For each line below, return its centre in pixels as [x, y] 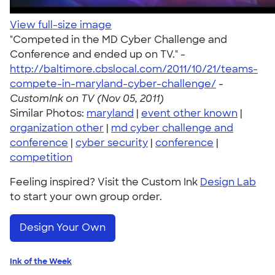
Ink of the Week [41, 261]
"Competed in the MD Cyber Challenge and [118, 40]
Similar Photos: [48, 113]
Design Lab [228, 182]
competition [41, 157]
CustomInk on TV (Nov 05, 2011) [87, 99]
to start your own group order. [86, 197]
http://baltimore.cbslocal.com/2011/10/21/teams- [134, 69]
